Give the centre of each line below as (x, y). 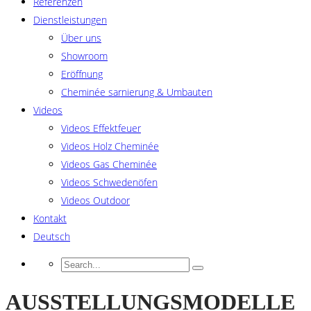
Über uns (81, 38)
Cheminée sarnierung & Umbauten (137, 92)
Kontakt (50, 218)
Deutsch (52, 236)
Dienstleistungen (70, 20)
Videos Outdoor (95, 200)
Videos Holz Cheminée (110, 146)
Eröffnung (82, 74)
